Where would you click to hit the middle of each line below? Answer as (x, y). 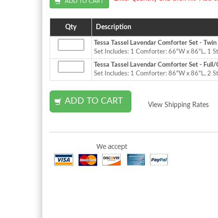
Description (114, 27)
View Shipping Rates (178, 105)
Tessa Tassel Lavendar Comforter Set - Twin (155, 43)
